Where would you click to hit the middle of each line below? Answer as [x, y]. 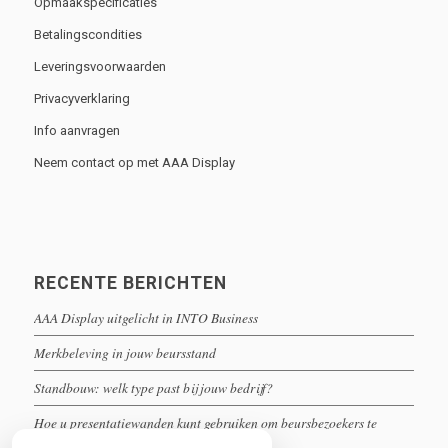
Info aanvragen [76, 130]
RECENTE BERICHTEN [130, 282]
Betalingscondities [87, 34]
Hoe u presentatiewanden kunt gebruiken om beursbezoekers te [205, 422]
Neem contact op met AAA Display [134, 162]
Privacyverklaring [81, 98]
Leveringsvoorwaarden [99, 66]
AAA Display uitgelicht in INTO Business [145, 317]
